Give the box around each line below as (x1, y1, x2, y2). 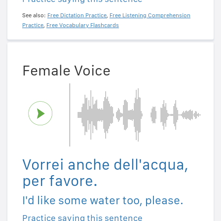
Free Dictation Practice (47, 11, 107, 19)
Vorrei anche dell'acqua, (22, 155, 188, 174)
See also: (22, 11, 47, 19)
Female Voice (22, 61, 110, 79)
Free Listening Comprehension (110, 11, 190, 19)
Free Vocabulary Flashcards (46, 21, 119, 29)
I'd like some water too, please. (22, 193, 184, 208)
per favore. (22, 172, 98, 190)
